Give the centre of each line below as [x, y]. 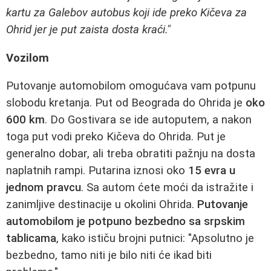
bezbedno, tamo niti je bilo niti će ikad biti [109, 256]
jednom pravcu [44, 188]
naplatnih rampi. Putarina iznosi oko [97, 171]
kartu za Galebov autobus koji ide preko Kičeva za [126, 12]
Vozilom [28, 58]
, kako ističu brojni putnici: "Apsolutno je [155, 239]
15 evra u [212, 171]
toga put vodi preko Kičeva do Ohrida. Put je [116, 137]
